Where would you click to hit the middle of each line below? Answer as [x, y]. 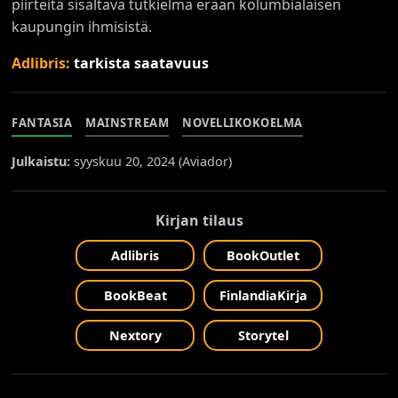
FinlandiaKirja [263, 295]
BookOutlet [263, 255]
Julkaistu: [41, 161]
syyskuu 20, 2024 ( [127, 161]
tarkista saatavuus [142, 63]
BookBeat [135, 295]
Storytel [263, 335]
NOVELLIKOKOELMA [243, 122]
